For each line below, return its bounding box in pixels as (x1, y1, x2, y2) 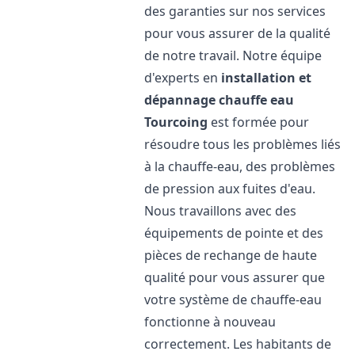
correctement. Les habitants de (144, 335, 332, 353)
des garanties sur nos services (144, 2, 326, 20)
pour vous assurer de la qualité (144, 25, 331, 42)
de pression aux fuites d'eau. (144, 180, 316, 197)
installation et (221, 69, 312, 86)
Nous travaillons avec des (144, 202, 297, 219)
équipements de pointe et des (144, 224, 324, 242)
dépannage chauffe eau (144, 91, 295, 109)
